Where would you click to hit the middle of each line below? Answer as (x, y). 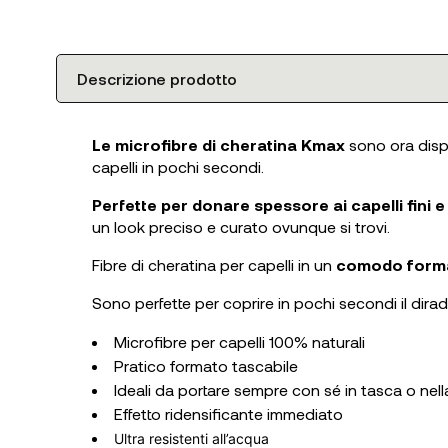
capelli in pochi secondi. (178, 166)
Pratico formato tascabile (206, 365)
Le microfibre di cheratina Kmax (218, 144)
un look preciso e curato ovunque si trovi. (241, 226)
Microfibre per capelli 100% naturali (239, 341)
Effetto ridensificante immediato (228, 413)
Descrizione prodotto (157, 78)
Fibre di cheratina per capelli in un (214, 264)
